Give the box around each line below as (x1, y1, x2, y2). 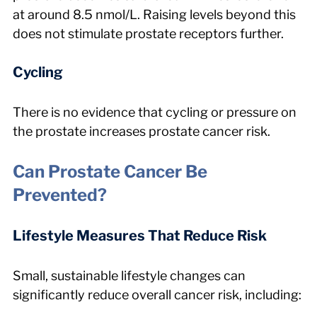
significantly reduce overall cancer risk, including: (13, 287, 301, 302)
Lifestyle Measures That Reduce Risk (13, 226, 267, 244)
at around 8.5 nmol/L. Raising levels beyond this (13, 6, 299, 22)
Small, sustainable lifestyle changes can (13, 267, 248, 283)
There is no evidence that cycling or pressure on (13, 104, 299, 120)
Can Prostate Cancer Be (13, 161, 211, 182)
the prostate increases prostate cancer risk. (13, 123, 270, 139)
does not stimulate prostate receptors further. (13, 25, 284, 41)
